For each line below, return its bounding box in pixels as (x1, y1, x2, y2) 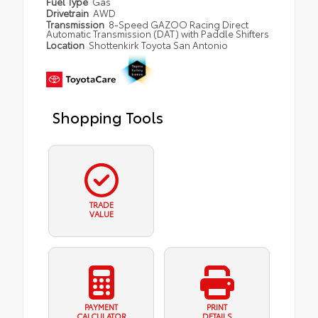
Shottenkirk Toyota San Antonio (89, 38, 229, 52)
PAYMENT (84, 301, 118, 313)
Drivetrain (46, 6, 91, 20)
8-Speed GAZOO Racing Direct (109, 18, 249, 31)
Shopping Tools (52, 106, 163, 128)
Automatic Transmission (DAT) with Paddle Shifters (46, 27, 269, 40)
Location (46, 38, 87, 52)
